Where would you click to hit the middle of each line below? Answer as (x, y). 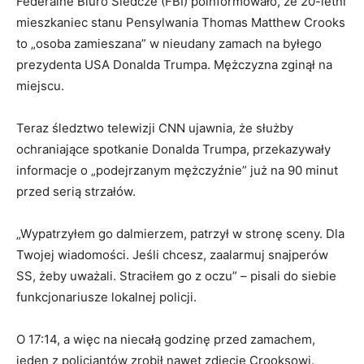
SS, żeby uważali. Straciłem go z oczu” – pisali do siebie (176, 275)
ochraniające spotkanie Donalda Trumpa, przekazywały (173, 149)
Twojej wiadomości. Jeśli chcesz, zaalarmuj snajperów (172, 254)
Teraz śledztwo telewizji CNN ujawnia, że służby (155, 128)
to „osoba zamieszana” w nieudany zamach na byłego (169, 43)
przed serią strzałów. (76, 191)
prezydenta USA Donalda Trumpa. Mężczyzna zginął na (174, 64)
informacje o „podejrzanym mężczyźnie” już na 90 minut (177, 170)
